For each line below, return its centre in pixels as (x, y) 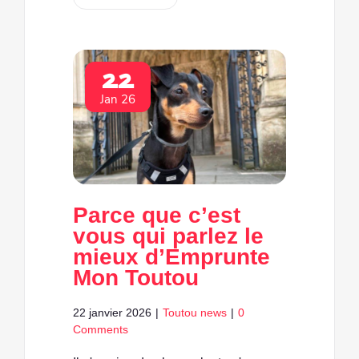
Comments (101, 329)
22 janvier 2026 (112, 312)
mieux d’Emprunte (171, 256)
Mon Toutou (136, 277)
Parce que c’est (157, 215)
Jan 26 (118, 99)
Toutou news (195, 312)
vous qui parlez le (168, 236)
